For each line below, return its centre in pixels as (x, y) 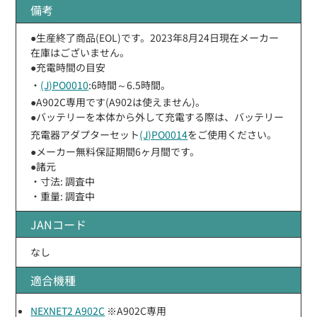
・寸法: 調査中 (63, 181)
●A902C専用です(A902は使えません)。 (118, 102)
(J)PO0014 (164, 134)
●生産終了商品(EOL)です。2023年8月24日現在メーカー (155, 37)
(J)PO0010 (65, 85)
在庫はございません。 (80, 52)
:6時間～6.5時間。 (130, 85)
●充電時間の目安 (68, 67)
